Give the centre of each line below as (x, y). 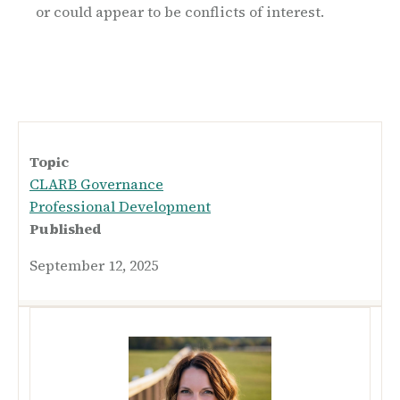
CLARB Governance (96, 184)
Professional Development (120, 207)
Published (66, 229)
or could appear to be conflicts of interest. (180, 12)
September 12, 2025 (94, 266)
